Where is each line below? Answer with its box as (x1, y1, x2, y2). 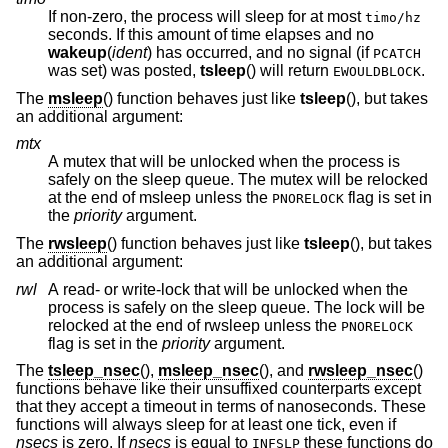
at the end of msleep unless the (48, 189, 272, 207)
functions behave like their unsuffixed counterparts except (16, 380, 421, 398)
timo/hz (365, 10, 421, 26)
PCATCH (373, 46, 421, 62)
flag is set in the (48, 334, 162, 352)
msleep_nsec (158, 362, 259, 380)
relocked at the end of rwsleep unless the (315, 316, 341, 334)
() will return (246, 62, 333, 80)
